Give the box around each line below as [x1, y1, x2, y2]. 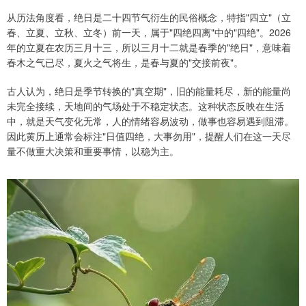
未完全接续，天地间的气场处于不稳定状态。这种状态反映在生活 [7, 98, 284, 113]
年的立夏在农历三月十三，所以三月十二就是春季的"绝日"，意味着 [7, 40, 291, 54]
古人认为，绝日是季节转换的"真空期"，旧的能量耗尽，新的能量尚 [7, 83, 291, 98]
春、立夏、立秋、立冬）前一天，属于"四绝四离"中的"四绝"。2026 [7, 25, 291, 39]
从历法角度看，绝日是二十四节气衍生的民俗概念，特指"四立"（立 [7, 10, 291, 24]
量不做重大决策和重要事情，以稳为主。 [7, 143, 179, 158]
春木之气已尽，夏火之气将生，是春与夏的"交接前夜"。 [7, 55, 243, 69]
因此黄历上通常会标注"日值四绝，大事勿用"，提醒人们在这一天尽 [7, 128, 291, 143]
